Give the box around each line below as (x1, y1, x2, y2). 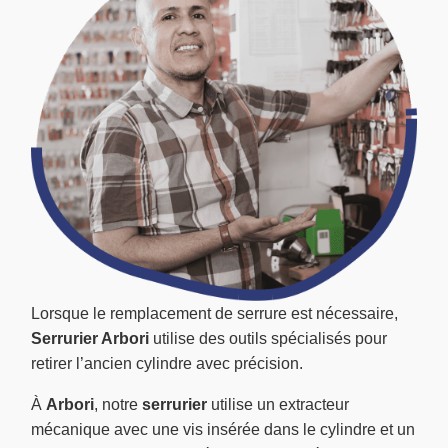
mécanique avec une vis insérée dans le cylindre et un (31, 420, 415, 438)
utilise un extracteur (207, 395, 349, 413)
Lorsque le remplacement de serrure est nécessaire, (31, 304, 398, 322)
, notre (94, 395, 142, 413)
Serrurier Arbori (31, 329, 149, 347)
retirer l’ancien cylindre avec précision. (31, 354, 303, 372)
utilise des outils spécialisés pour (149, 329, 387, 347)
